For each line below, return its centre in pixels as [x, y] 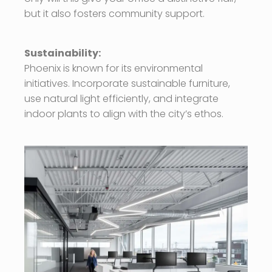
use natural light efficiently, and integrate [121, 98]
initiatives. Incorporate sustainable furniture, [127, 83]
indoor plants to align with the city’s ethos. [124, 114]
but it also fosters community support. [114, 13]
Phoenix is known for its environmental [114, 68]
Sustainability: [63, 53]
